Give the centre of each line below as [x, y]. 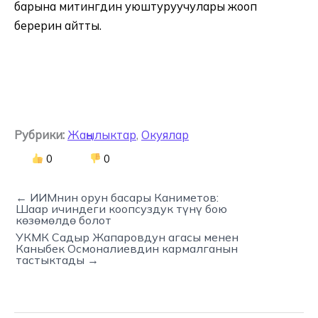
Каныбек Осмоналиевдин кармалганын [127, 248]
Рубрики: [39, 135]
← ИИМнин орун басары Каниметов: [117, 197]
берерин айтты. [58, 25]
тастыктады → [57, 259]
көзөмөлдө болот [64, 220]
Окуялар [165, 135]
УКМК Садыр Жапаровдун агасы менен [127, 237]
